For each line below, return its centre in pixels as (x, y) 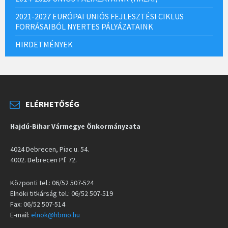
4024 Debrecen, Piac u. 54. (50, 149)
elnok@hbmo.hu (55, 215)
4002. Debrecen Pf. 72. (44, 160)
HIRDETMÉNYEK (44, 45)
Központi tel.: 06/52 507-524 (52, 183)
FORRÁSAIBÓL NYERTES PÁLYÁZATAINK (84, 27)
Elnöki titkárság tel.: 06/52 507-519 (62, 194)
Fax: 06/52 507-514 (38, 204)
